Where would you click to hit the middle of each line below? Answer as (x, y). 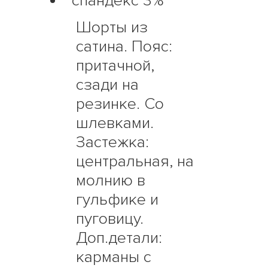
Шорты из (112, 28)
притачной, (115, 66)
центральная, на (135, 162)
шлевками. (115, 123)
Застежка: (113, 142)
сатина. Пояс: (124, 47)
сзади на (108, 85)
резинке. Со (120, 104)
